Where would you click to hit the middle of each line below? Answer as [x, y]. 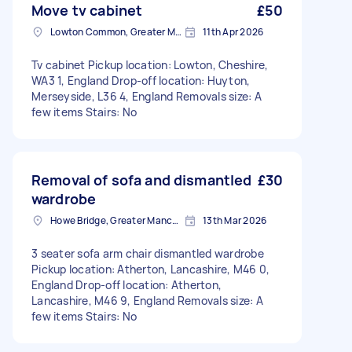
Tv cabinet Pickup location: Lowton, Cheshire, [150, 65]
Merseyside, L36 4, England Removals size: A [147, 96]
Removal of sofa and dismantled [142, 180]
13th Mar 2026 [235, 220]
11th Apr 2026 [233, 32]
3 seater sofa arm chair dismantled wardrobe [148, 253]
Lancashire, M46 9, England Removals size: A [147, 301]
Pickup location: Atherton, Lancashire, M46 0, [151, 269]
